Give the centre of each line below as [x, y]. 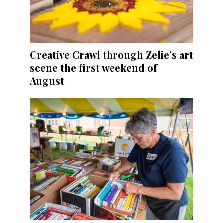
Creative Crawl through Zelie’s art [111, 54]
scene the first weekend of [94, 67]
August [47, 80]
